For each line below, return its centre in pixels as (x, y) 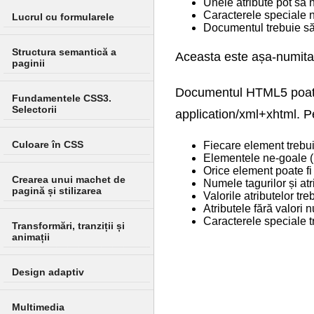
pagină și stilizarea (57, 191)
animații (31, 237)
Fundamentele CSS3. (62, 98)
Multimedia (38, 307)
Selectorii (34, 109)
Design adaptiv (48, 272)
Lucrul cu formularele (63, 17)
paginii (28, 63)
